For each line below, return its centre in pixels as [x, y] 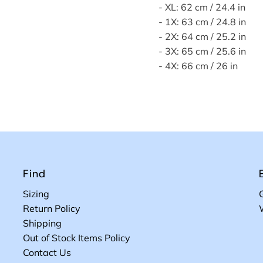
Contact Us [47, 253]
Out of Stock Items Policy [77, 238]
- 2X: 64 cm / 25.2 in [202, 37]
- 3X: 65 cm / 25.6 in [202, 51]
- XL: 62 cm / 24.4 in [202, 7]
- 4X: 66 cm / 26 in [198, 66]
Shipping [43, 223]
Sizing [36, 194]
